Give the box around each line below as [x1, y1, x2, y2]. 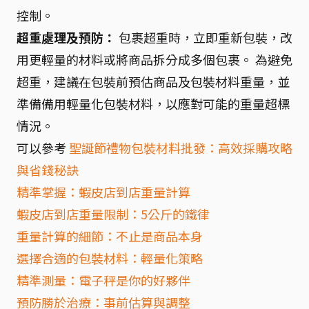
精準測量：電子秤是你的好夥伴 [17, 271, 190, 290]
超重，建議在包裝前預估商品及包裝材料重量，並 [17, 72, 290, 91]
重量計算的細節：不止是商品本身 [17, 227, 203, 246]
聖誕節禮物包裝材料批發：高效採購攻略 [69, 139, 292, 157]
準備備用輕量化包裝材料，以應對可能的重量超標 [17, 94, 290, 113]
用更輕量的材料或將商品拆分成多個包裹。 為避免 [17, 50, 292, 69]
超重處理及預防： [17, 28, 116, 47]
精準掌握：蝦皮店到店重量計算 [17, 183, 190, 201]
